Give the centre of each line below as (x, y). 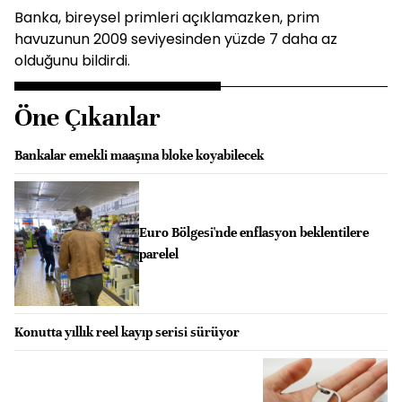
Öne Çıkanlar (87, 118)
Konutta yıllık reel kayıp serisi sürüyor (127, 332)
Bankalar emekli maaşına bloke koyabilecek (139, 155)
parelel (158, 254)
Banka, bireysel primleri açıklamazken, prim (167, 17)
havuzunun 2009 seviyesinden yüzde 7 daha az (176, 39)
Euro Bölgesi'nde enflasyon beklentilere (253, 233)
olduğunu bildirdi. (72, 61)
